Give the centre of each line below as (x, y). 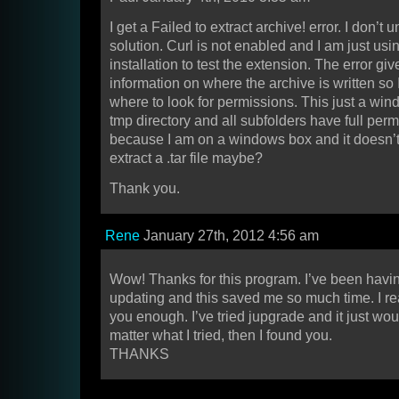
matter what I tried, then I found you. (221, 336)
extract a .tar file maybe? (186, 159)
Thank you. (145, 189)
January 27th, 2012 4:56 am (229, 236)
